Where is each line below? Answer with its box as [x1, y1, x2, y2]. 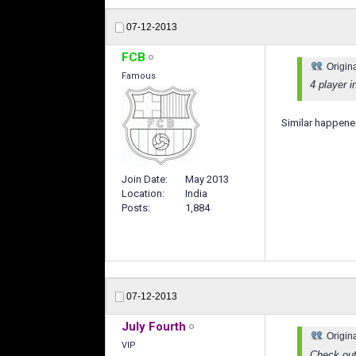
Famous [122, 70, 156, 81]
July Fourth [122, 319, 186, 335]
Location [122, 188, 162, 200]
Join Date [122, 173, 165, 186]
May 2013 [185, 173, 229, 186]
